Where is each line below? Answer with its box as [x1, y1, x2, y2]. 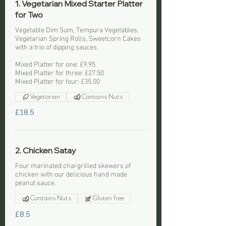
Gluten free [92, 195, 124, 202]
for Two [15, 9, 43, 20]
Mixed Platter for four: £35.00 [15, 77, 100, 86]
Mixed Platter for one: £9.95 [15, 60, 95, 69]
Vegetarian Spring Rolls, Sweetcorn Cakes [15, 34, 141, 43]
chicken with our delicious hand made [15, 171, 127, 179]
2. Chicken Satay [15, 145, 76, 155]
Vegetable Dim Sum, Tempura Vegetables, [15, 26, 139, 35]
